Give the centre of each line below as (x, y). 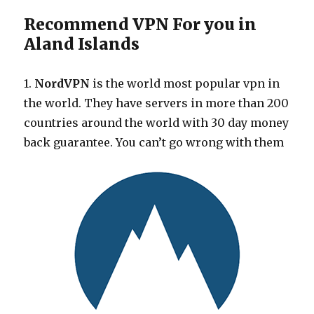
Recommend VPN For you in (141, 24)
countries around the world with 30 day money (157, 123)
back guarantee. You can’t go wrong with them (154, 142)
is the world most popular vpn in (185, 83)
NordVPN (62, 83)
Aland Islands (82, 44)
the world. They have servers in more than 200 (157, 103)
